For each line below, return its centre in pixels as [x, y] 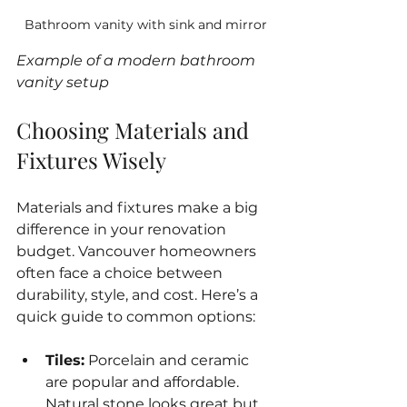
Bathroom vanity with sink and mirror [145, 24]
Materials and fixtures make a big [139, 207]
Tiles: [65, 360]
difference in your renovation [123, 229]
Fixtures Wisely [91, 159]
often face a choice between [121, 273]
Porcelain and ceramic [169, 360]
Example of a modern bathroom [138, 60]
